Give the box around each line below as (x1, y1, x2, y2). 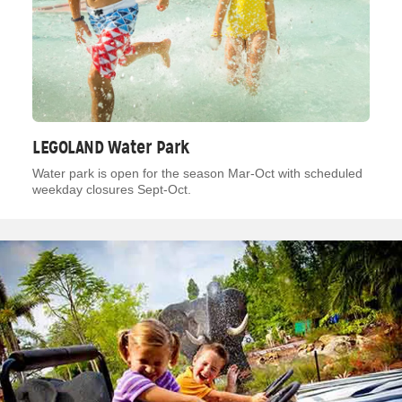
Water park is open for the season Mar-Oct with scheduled (32, 166, 363, 181)
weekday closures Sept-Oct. (32, 182, 191, 197)
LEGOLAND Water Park (32, 135, 190, 160)
